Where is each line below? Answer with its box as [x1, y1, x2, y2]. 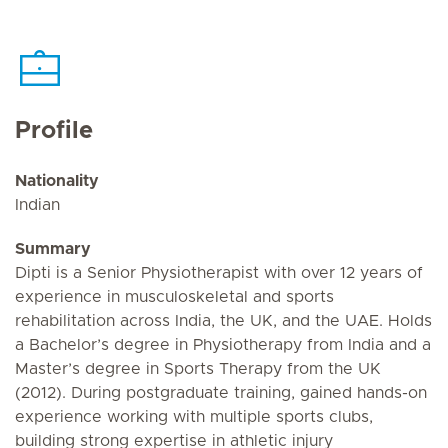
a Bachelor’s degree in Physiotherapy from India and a [15, 337, 431, 353]
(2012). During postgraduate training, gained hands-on [15, 385, 427, 401]
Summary [15, 241, 91, 257]
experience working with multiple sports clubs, [15, 409, 373, 425]
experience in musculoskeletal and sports [15, 289, 334, 305]
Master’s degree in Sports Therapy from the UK [15, 361, 381, 377]
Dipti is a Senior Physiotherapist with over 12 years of [15, 265, 423, 281]
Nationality [15, 173, 99, 189]
